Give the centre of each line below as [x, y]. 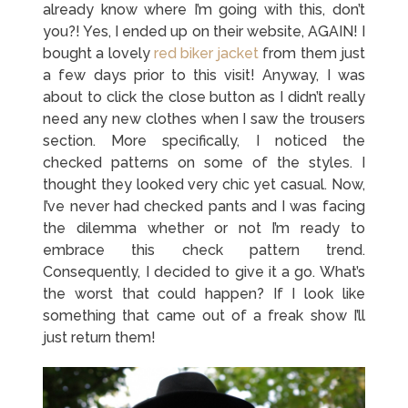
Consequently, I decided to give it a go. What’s [204, 272]
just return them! [100, 338]
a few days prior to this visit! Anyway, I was [204, 76]
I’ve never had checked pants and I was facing [204, 207]
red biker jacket [206, 54]
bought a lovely [98, 54]
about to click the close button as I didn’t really [204, 97]
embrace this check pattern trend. [204, 250]
